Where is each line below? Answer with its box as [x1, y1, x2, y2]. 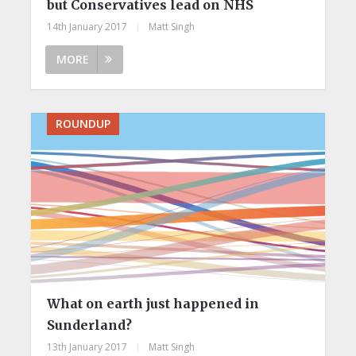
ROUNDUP [55, 115, 110, 131]
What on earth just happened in [46, 295, 259, 311]
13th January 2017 [46, 339, 127, 354]
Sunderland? [46, 316, 132, 333]
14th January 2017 [46, 19, 127, 33]
